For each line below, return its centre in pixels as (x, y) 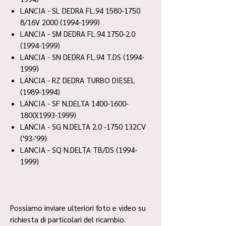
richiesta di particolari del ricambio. (68, 219)
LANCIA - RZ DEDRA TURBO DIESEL (78, 80)
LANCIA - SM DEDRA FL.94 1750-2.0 (78, 34)
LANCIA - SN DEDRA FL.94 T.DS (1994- (82, 57)
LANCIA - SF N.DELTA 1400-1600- (74, 103)
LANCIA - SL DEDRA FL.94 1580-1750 (80, 10)
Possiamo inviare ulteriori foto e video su (78, 208)
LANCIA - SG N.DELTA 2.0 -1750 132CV (83, 126)
